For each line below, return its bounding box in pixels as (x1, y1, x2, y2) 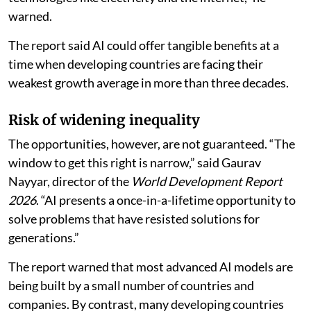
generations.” (8, 230, 79, 246)
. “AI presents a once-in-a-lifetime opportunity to (36, 192, 296, 208)
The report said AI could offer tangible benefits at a (8, 37, 279, 53)
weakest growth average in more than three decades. (8, 75, 289, 91)
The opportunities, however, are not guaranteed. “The (8, 136, 295, 152)
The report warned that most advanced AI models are (8, 259, 293, 275)
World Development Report (131, 174, 283, 190)
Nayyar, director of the (8, 174, 131, 190)
